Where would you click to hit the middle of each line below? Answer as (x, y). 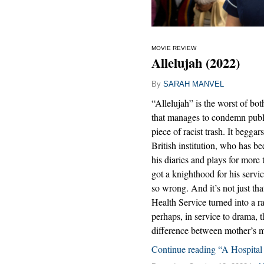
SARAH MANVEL (194, 84)
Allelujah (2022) (196, 63)
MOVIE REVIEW (174, 48)
